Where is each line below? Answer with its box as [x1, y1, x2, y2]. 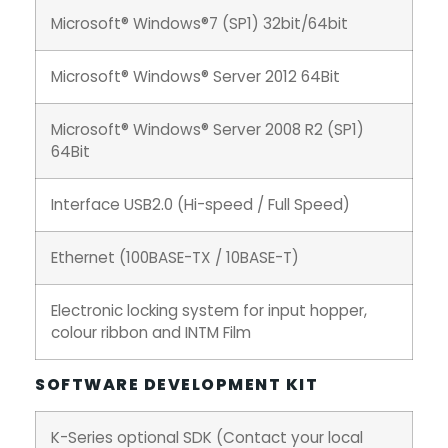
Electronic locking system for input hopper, [51, 299, 367, 321]
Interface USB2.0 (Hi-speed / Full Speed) [51, 193, 350, 215]
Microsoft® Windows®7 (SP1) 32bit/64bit [51, 12, 348, 34]
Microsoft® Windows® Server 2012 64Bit [51, 65, 340, 87]
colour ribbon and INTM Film [51, 321, 251, 343]
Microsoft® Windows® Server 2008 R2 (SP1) [51, 118, 364, 140]
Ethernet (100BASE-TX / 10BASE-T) [51, 246, 299, 268]
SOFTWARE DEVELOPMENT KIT [35, 372, 318, 396]
